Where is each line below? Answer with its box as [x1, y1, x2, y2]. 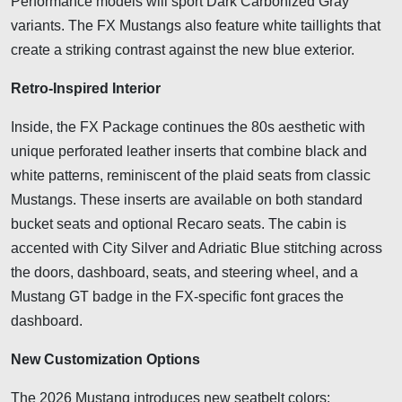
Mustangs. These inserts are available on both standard [11, 191, 363, 207]
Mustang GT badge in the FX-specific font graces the [11, 288, 344, 304]
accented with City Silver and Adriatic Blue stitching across [11, 240, 382, 256]
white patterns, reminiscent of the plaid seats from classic [11, 167, 371, 183]
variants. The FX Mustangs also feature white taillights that [11, 17, 380, 33]
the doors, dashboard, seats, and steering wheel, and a [11, 264, 358, 280]
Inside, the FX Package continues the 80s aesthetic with [11, 118, 365, 135]
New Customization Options [11, 351, 200, 367]
